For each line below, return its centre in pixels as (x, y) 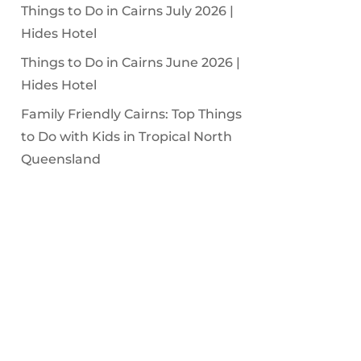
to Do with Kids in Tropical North (126, 136)
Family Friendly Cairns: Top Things (131, 114)
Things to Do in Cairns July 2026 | (127, 10)
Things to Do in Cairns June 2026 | (130, 62)
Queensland (60, 159)
